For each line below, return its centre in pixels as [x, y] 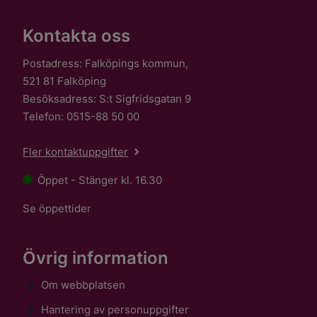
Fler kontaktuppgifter [76, 151]
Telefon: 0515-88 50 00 [81, 116]
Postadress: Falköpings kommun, [106, 63]
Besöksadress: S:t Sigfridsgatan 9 [107, 98]
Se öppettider [57, 208]
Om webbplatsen [83, 285]
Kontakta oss [77, 36]
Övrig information [96, 258]
